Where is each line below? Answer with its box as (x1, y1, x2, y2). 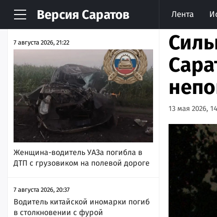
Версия (37, 7, 79, 22)
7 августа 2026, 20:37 (14, 186, 70, 193)
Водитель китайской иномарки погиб (14, 197, 150, 206)
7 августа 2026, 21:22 (14, 39, 69, 46)
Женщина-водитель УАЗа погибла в (14, 147, 142, 157)
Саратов (79, 7, 129, 22)
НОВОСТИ (14, 12, 62, 24)
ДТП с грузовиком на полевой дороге (14, 158, 150, 168)
